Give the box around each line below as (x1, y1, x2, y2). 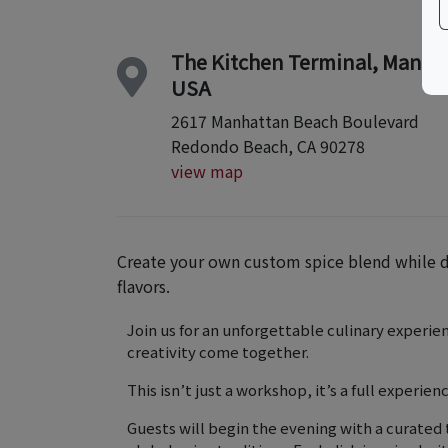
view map (171, 159, 243, 183)
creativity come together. (127, 341, 309, 362)
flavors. (117, 274, 170, 298)
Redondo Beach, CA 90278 (171, 134, 365, 158)
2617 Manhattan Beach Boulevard (171, 109, 419, 133)
